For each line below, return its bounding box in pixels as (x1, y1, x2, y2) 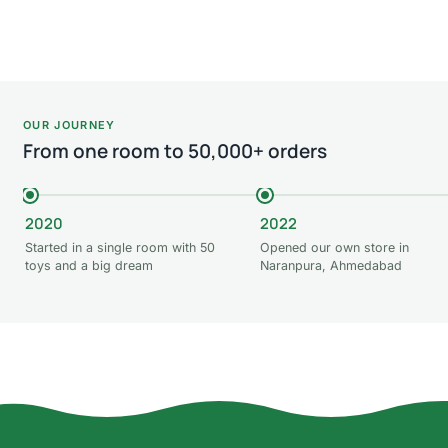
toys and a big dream (25, 257, 153, 273)
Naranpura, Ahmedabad (260, 257, 403, 273)
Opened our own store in (260, 239, 410, 255)
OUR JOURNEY (23, 117, 116, 132)
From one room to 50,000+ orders (23, 137, 327, 164)
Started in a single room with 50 (25, 239, 215, 255)
